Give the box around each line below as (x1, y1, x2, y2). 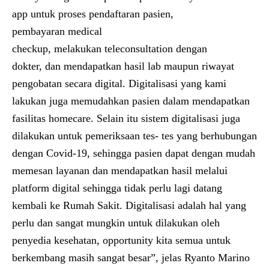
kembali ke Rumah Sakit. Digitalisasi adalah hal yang (12, 199, 246, 211)
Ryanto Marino (184, 252, 250, 264)
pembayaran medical (12, 25, 102, 37)
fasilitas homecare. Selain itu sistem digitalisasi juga (12, 112, 240, 124)
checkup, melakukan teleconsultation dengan (12, 43, 207, 55)
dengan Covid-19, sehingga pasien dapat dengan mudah (12, 147, 255, 159)
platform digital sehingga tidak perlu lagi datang (12, 182, 222, 194)
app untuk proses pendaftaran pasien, (12, 8, 174, 20)
